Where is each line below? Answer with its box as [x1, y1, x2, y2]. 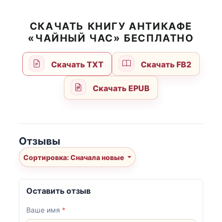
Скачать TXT [50, 59, 104, 70]
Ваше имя [26, 206, 62, 215]
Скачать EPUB [91, 83, 150, 94]
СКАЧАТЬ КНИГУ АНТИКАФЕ [29, 20, 193, 33]
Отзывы [19, 135, 60, 148]
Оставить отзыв [26, 186, 91, 196]
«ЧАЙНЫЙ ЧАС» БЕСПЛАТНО [28, 32, 194, 45]
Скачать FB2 [139, 59, 191, 70]
